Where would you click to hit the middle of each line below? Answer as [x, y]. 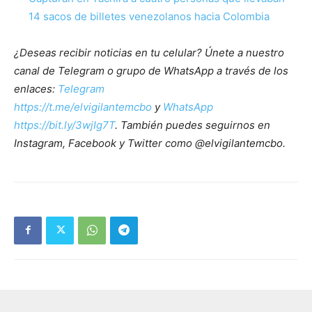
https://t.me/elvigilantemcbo [83, 107]
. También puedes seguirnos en [193, 125]
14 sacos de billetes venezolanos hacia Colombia [149, 16]
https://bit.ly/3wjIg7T [64, 125]
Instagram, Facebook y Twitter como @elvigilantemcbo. [150, 143]
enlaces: [36, 88]
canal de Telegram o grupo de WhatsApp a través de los [151, 70]
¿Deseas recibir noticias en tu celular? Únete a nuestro [149, 52]
